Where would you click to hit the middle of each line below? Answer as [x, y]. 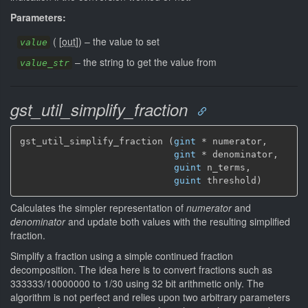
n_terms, [226, 167]
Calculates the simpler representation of [98, 208]
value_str [45, 63]
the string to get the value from [150, 62]
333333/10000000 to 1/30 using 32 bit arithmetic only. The [137, 283]
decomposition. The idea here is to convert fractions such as [141, 269]
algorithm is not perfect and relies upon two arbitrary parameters [150, 297]
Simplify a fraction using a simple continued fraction [122, 256]
